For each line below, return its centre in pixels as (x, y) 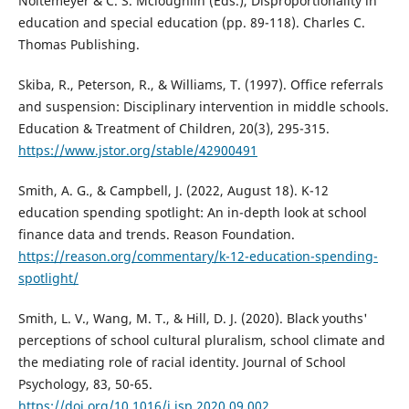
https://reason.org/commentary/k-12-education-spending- (198, 257)
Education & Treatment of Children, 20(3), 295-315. (173, 129)
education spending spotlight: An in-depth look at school (192, 213)
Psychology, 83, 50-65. (85, 384)
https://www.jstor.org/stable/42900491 (137, 151)
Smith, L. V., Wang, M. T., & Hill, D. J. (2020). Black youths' (193, 319)
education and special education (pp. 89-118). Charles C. (191, 23)
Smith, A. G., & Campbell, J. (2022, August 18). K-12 (173, 191)
